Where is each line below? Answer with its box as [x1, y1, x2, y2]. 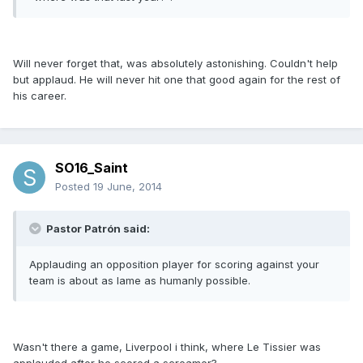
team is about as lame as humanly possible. [29, 274, 250, 288]
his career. [13, 89, 66, 103]
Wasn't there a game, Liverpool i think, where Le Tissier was [13, 340, 321, 354]
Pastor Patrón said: [44, 222, 150, 236]
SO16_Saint [55, 160, 128, 177]
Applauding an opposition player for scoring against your [29, 258, 319, 271]
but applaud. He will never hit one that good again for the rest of [13, 73, 340, 87]
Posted [55, 180, 93, 194]
